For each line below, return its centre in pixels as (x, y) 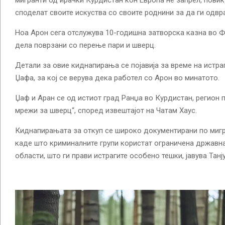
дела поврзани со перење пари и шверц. (85, 45)
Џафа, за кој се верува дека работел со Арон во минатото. (117, 78)
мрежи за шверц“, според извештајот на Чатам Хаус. (106, 110)
